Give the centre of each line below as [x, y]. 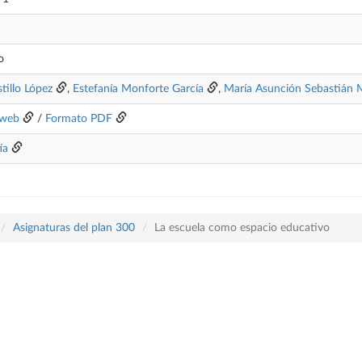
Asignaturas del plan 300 [74, 228]
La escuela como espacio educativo [242, 228]
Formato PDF [79, 119]
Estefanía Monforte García [138, 89]
